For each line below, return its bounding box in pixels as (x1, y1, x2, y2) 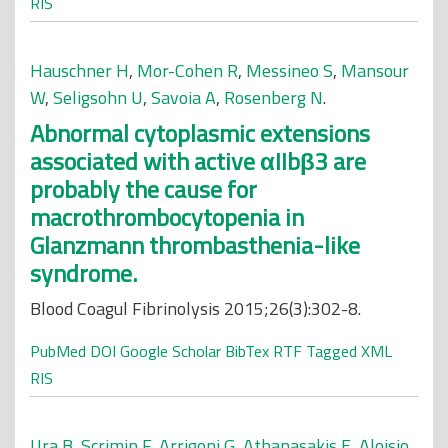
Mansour (341, 57, 409, 84)
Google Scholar (120, 339, 221, 363)
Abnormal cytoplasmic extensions (30, 115, 370, 151)
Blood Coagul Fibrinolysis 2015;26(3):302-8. (30, 295, 361, 322)
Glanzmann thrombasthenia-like (30, 227, 360, 263)
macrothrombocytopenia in (30, 199, 304, 235)
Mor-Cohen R (137, 57, 238, 84)
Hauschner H (30, 57, 129, 84)
